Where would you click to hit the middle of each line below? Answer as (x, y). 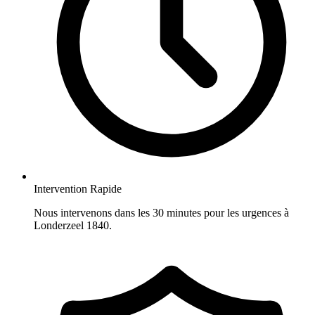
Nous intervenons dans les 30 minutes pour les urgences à (161, 213)
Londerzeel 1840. (73, 226)
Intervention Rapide (78, 189)
